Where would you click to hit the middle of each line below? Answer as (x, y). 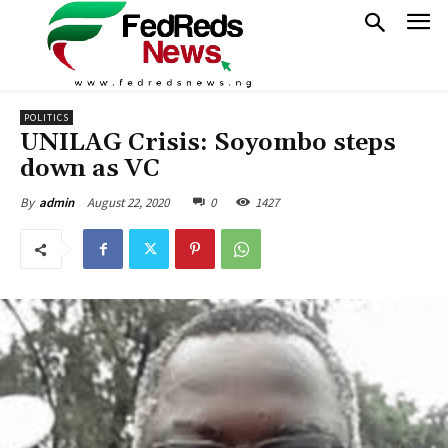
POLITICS (46, 117)
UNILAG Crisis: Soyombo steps (208, 143)
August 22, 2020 (128, 202)
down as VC (90, 169)
